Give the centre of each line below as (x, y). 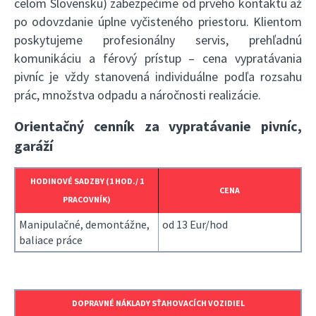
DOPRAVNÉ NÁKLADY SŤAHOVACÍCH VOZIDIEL (158, 303)
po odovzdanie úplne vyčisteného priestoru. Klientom (158, 22)
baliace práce (51, 240)
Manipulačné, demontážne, (84, 225)
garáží (34, 145)
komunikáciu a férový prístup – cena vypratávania (158, 59)
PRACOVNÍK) (87, 200)
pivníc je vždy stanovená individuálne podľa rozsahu (158, 77)
